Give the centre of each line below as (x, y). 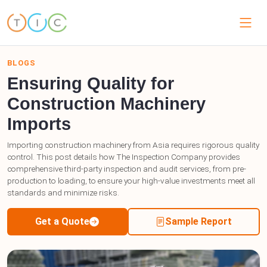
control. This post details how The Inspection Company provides (124, 157)
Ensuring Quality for (91, 83)
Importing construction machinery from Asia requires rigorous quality (133, 145)
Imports (39, 124)
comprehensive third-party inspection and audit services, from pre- (127, 169)
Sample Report (198, 221)
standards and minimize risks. (63, 193)
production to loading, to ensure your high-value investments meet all (131, 181)
